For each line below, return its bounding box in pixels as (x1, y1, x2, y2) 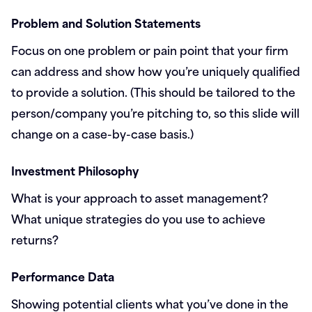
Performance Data (11, 267, 114, 285)
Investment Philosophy (11, 161, 139, 179)
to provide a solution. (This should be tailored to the (11, 82, 295, 100)
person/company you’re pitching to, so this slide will (11, 103, 299, 121)
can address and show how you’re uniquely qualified (11, 61, 300, 79)
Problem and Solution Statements (11, 13, 201, 31)
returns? (11, 230, 58, 248)
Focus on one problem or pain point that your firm (11, 40, 288, 58)
